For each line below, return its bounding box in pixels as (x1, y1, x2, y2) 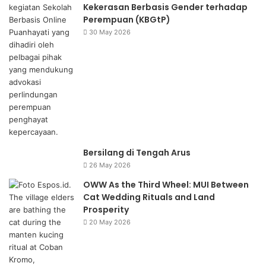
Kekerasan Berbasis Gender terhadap (83, 1, 248, 14)
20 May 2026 (89, 218, 131, 227)
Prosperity (83, 204, 129, 216)
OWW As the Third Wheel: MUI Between (83, 179, 249, 191)
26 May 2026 (89, 161, 131, 170)
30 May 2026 (89, 28, 131, 37)
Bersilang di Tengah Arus (83, 147, 191, 159)
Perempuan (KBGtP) (83, 14, 170, 26)
